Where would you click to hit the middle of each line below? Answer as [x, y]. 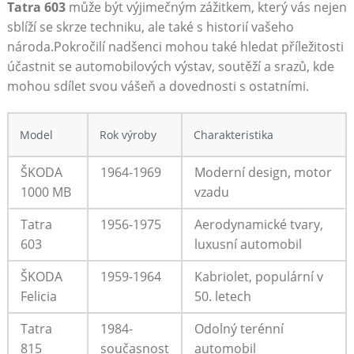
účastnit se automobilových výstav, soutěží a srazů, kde [170, 67]
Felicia [38, 297]
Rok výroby [128, 135]
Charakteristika [233, 135]
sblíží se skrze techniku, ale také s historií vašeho [150, 27]
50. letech [222, 297]
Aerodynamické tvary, [258, 225]
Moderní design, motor [263, 173]
